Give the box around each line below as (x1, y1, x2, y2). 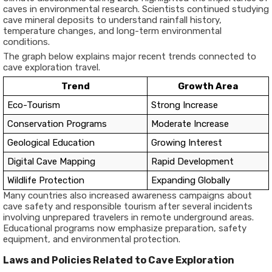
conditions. (3, 36, 50, 47)
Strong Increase (151, 100, 218, 110)
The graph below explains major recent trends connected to (3, 51, 256, 62)
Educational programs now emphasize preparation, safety (3, 223, 246, 234)
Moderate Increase (151, 118, 229, 129)
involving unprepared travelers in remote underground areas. (3, 212, 254, 223)
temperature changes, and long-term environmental (3, 25, 222, 36)
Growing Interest (151, 137, 222, 148)
